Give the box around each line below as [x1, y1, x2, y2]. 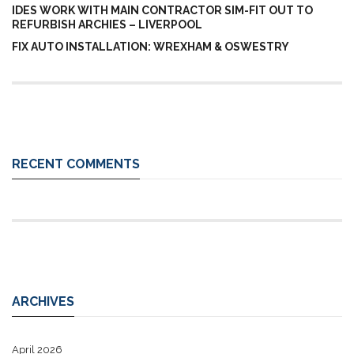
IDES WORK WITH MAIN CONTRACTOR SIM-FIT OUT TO [12, 3, 313, 17]
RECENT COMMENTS [12, 156, 140, 171]
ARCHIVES [12, 293, 74, 309]
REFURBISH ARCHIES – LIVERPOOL [12, 17, 202, 31]
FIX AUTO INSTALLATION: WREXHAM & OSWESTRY [12, 40, 289, 53]
